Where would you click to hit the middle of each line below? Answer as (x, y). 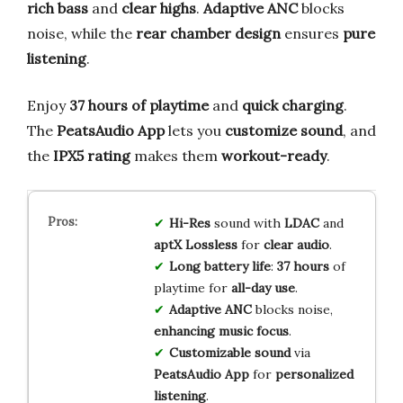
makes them (176, 155)
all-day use (263, 287)
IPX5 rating (92, 155)
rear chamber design (208, 33)
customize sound (284, 130)
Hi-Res (189, 223)
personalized (314, 374)
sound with (247, 223)
